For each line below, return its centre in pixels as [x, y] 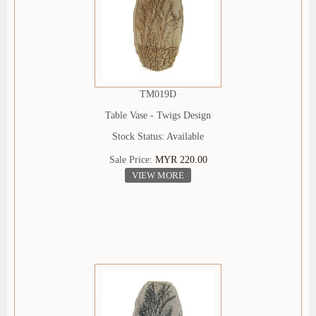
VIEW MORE [158, 176]
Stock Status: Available [158, 137]
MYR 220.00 [181, 160]
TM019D [158, 95]
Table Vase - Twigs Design [158, 116]
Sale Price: [132, 160]
